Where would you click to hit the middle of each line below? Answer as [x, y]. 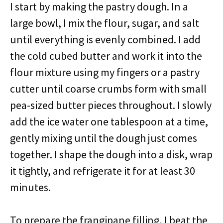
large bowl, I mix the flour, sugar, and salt [105, 23]
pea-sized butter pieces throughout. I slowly [111, 105]
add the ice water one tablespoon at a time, [109, 121]
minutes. [30, 187]
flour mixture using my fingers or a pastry [105, 72]
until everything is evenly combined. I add [105, 39]
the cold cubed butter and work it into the [106, 56]
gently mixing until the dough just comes [104, 138]
